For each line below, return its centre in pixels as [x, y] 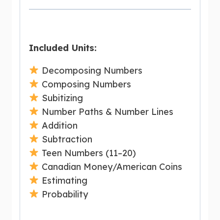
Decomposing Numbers [91, 70]
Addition [58, 125]
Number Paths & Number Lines [106, 111]
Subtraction [66, 139]
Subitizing [61, 98]
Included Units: [63, 48]
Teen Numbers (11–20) [87, 153]
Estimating [63, 180]
